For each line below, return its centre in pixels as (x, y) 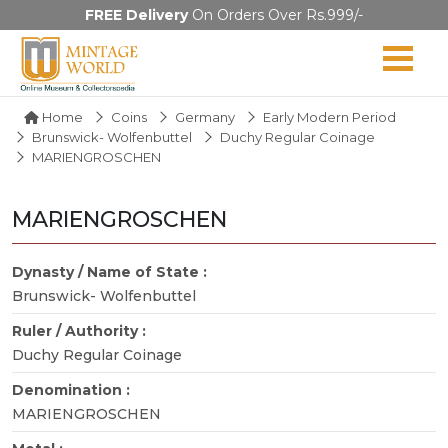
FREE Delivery (136, 15)
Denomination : (73, 389)
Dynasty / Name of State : (111, 271)
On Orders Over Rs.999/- (275, 15)
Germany (205, 116)
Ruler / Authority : (81, 330)
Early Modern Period (329, 116)
